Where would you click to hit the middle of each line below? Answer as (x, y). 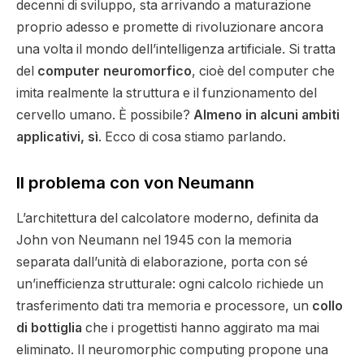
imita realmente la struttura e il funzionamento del (167, 93)
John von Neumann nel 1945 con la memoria (154, 240)
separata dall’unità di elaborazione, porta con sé (162, 262)
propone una (286, 350)
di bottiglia (49, 328)
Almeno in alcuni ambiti (266, 115)
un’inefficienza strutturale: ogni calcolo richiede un (170, 284)
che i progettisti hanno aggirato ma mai (201, 328)
